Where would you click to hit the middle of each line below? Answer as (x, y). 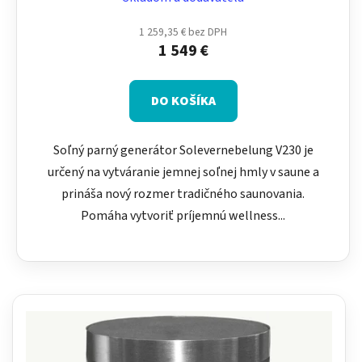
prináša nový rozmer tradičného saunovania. (183, 194)
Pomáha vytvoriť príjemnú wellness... (183, 215)
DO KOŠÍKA (183, 101)
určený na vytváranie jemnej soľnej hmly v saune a (183, 172)
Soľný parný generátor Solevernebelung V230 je (183, 150)
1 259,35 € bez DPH (183, 32)
